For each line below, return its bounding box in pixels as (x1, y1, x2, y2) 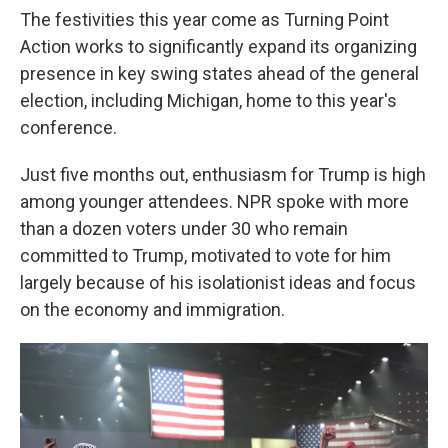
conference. (20, 117, 117, 138)
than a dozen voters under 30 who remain (20, 218, 348, 239)
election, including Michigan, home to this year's (20, 90, 397, 111)
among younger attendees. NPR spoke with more (20, 191, 409, 212)
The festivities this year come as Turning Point (20, 9, 389, 30)
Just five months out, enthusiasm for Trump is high (20, 164, 426, 185)
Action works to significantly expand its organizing (20, 36, 417, 57)
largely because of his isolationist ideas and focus (20, 272, 416, 293)
